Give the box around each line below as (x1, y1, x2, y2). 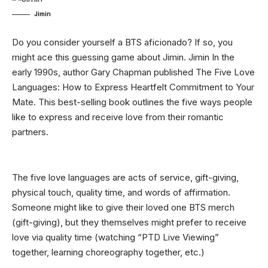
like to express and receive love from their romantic (12, 111, 224, 123)
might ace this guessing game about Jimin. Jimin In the (12, 51, 234, 63)
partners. (12, 126, 48, 138)
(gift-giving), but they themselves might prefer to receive (12, 216, 246, 228)
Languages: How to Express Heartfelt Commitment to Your (12, 81, 254, 93)
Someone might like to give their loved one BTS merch (12, 201, 234, 213)
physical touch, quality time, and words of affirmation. (12, 186, 230, 198)
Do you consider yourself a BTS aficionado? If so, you (12, 36, 233, 48)
